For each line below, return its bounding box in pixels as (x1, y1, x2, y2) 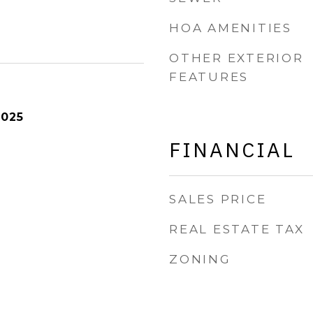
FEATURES (169, 70, 249, 84)
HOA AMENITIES (169, 21, 292, 35)
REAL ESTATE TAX (169, 222, 305, 236)
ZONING (169, 252, 231, 266)
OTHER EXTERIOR (169, 51, 304, 65)
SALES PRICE (169, 192, 267, 206)
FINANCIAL (169, 136, 295, 163)
